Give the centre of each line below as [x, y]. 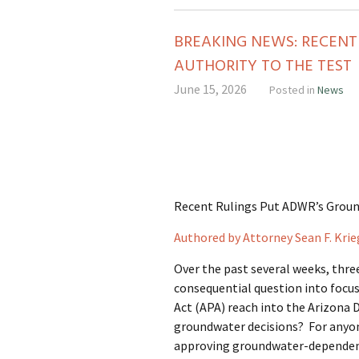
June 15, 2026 [210, 89]
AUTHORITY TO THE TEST [263, 67]
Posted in [293, 90]
